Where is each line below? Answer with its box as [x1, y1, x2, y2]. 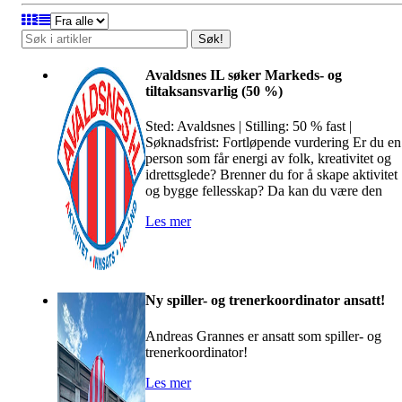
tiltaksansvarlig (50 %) [145, 83, 283, 100]
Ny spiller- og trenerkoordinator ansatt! [145, 293, 385, 309]
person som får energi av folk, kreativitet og [145, 151, 391, 167]
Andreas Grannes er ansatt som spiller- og [145, 328, 381, 344]
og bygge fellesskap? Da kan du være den [145, 183, 382, 199]
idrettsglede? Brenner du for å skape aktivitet [145, 167, 398, 183]
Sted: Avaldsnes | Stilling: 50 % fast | [145, 118, 352, 135]
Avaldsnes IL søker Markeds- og [145, 67, 342, 83]
